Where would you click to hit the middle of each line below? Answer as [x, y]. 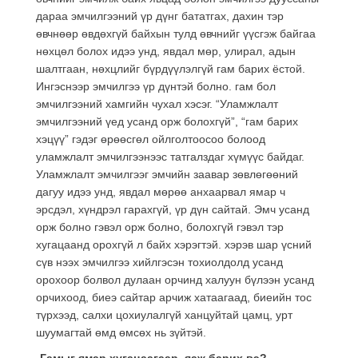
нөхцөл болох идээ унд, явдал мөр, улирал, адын [166, 51]
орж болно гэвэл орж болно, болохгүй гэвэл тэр [160, 227]
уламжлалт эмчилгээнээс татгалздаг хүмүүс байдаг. [170, 156]
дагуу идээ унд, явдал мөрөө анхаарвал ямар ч [161, 191]
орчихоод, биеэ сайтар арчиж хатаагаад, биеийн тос [174, 297]
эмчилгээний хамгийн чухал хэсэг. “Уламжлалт [157, 103]
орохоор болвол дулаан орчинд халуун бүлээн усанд [175, 279]
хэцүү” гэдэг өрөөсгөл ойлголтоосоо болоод [151, 139]
